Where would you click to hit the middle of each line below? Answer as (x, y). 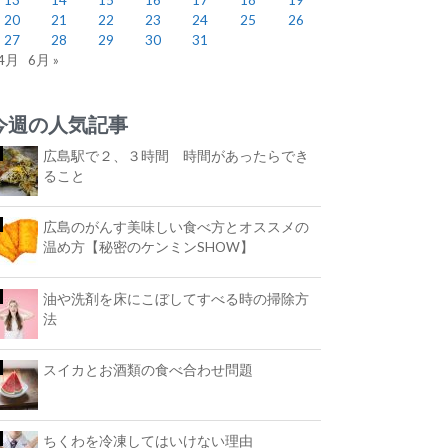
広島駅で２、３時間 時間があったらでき (176, 156)
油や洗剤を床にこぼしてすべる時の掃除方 (176, 298)
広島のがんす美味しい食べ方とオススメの (176, 227)
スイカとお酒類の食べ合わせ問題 (148, 369)
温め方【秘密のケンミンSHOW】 (149, 247)
